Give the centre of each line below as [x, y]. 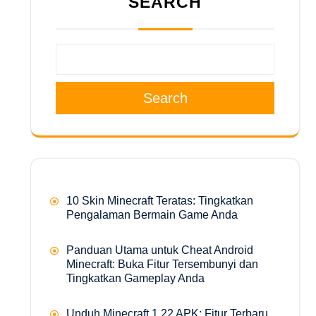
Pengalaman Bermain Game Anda [152, 214]
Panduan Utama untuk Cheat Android [160, 250]
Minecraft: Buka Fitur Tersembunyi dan [162, 264]
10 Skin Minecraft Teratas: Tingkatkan [160, 200]
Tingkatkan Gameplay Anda [135, 278]
